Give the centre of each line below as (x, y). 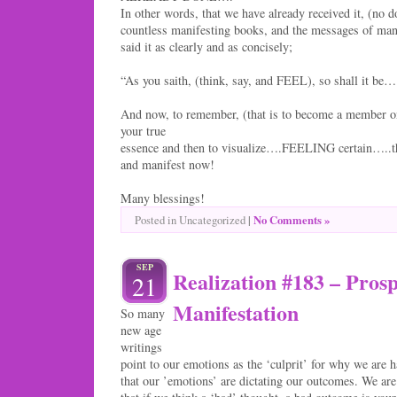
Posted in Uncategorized (191, 220)
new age (141, 330)
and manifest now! (167, 164)
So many (143, 313)
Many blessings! (163, 198)
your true (143, 130)
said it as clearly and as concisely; (206, 46)
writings (141, 346)
